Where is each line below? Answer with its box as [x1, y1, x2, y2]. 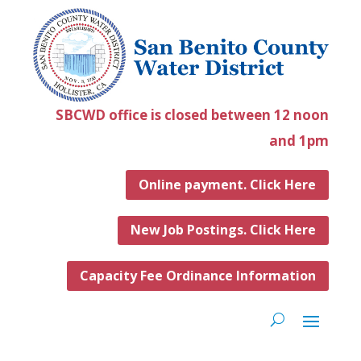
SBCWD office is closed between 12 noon [56, 106, 329, 125]
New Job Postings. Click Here [131, 221, 316, 239]
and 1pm [269, 131, 329, 151]
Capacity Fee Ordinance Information [80, 267, 316, 285]
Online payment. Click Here [139, 175, 316, 193]
